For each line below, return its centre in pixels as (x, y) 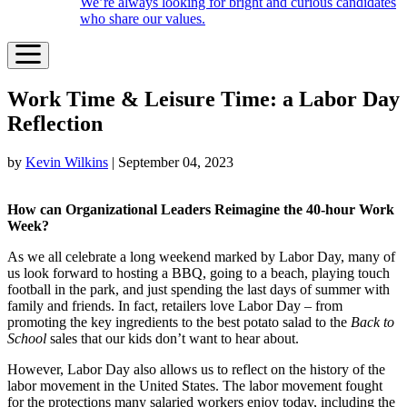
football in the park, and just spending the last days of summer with (199, 289)
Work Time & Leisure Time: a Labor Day (203, 99)
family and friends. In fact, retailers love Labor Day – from (175, 305)
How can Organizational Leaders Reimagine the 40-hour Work (201, 209)
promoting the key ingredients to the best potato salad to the (179, 322)
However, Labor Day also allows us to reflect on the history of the (196, 369)
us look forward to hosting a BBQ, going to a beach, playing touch (199, 273)
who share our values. (143, 19)
